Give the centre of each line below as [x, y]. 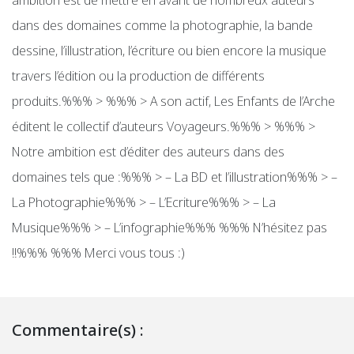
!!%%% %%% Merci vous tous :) [98, 253]
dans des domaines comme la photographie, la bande [162, 26]
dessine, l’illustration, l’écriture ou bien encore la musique [169, 51]
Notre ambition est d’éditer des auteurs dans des [148, 152]
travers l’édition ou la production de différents [138, 76]
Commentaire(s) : [78, 330]
